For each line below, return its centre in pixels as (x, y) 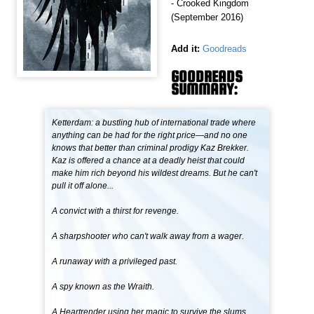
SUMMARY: (204, 89)
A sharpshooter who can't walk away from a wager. (148, 237)
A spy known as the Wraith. (103, 287)
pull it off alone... (83, 186)
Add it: (185, 49)
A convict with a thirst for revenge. (116, 211)
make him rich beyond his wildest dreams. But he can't (155, 173)
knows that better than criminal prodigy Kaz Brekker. (151, 148)
